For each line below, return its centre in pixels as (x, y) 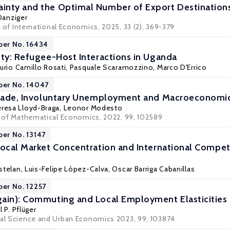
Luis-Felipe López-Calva (66, 169)
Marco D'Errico (182, 67)
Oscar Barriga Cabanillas (154, 169)
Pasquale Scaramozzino (111, 67)
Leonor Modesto (93, 108)
